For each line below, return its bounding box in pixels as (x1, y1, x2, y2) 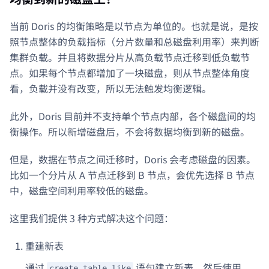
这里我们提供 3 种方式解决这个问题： (10, 210, 174, 225)
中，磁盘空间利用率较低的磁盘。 (10, 183, 154, 198)
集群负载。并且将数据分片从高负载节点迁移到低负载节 (10, 49, 250, 64)
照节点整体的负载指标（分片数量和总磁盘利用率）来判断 (10, 34, 259, 49)
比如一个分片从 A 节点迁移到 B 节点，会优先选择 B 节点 (10, 167, 255, 182)
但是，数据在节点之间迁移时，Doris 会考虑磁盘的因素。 (10, 151, 256, 166)
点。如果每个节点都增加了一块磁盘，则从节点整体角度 (10, 65, 250, 80)
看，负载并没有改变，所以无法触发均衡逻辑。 (10, 80, 211, 95)
